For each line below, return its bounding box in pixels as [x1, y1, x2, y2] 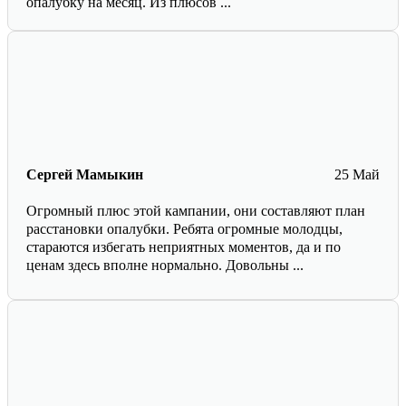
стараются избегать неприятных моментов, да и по [26, 238, 341, 255]
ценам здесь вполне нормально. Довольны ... [26, 256, 304, 273]
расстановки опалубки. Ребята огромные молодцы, [26, 220, 343, 237]
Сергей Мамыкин [26, 166, 143, 182]
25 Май [334, 166, 380, 182]
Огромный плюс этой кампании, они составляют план [26, 202, 365, 218]
